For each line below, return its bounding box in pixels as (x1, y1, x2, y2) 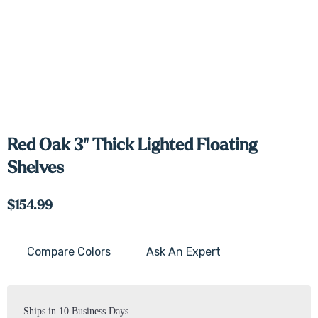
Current (7, 251, 47, 263)
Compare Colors (27, 245, 111, 258)
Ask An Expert (146, 245, 221, 258)
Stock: (7, 268, 38, 280)
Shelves (7, 159, 64, 177)
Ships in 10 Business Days (23, 305, 128, 317)
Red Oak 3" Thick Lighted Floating (7, 136, 257, 154)
